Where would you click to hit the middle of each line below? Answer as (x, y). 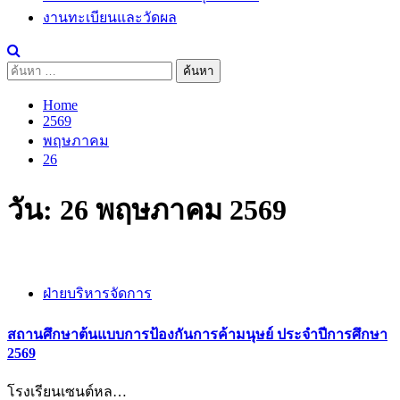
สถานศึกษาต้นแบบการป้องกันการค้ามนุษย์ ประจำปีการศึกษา (197, 334)
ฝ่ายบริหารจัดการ (97, 293)
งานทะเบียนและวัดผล (110, 17)
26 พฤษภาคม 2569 (173, 210)
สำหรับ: (30, 91)
